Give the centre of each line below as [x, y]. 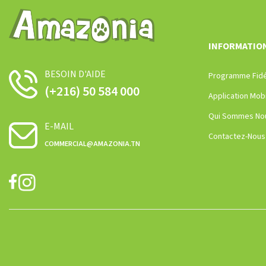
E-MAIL [59, 126]
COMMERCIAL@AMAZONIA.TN [92, 144]
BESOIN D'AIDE [75, 74]
